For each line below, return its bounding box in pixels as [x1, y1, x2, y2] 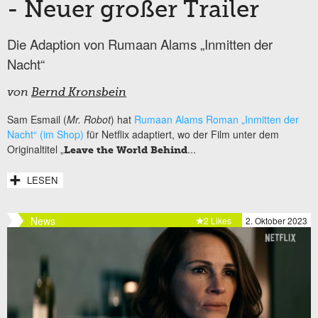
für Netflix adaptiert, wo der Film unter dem [84, 127, 279, 142]
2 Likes [204, 214, 231, 227]
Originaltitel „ [7, 142, 64, 157]
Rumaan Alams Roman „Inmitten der [134, 112, 299, 127]
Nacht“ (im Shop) [7, 127, 84, 142]
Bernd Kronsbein [31, 87, 126, 99]
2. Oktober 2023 [246, 214, 307, 227]
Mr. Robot [67, 112, 111, 127]
